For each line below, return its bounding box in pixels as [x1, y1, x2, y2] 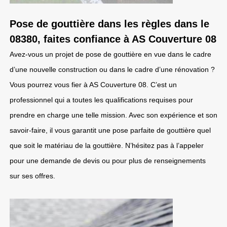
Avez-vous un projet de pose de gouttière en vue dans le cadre [10, 50, 211, 58]
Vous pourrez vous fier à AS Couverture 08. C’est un [10, 81, 177, 89]
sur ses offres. [10, 172, 55, 180]
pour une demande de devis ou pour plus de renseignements [10, 157, 206, 165]
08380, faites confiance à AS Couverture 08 [10, 33, 216, 45]
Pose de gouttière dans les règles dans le [10, 18, 209, 29]
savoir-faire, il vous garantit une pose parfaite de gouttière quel [10, 126, 211, 134]
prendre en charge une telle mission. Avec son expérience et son [10, 111, 217, 119]
